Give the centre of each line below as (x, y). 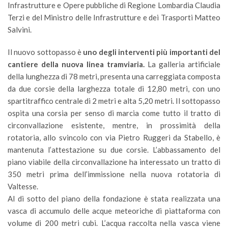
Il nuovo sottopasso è (46, 52)
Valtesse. (24, 186)
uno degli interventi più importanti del (152, 52)
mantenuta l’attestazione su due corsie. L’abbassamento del (114, 150)
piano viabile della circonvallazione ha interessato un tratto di (114, 162)
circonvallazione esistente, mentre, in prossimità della (114, 125)
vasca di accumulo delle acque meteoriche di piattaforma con (114, 211)
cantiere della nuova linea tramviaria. (76, 64)
